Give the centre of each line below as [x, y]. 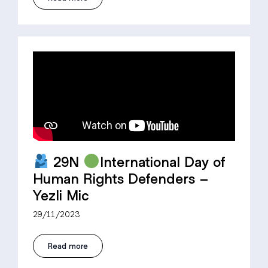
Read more [68, 245]
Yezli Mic [61, 194]
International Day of [162, 161]
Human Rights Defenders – [121, 178]
